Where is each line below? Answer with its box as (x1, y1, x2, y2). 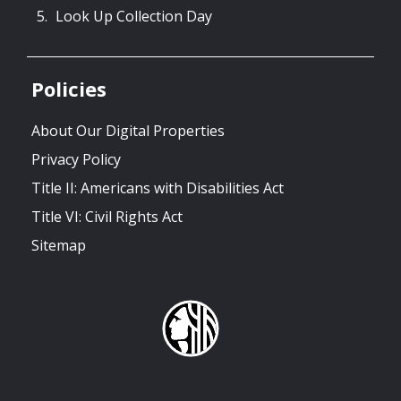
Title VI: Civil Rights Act (31, 206, 183, 226)
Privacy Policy (31, 149, 121, 169)
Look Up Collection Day (55, 5, 212, 26)
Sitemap (31, 235, 86, 255)
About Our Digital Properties (31, 120, 225, 141)
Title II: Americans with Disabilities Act (31, 177, 284, 198)
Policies (31, 74, 107, 102)
